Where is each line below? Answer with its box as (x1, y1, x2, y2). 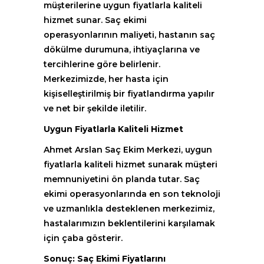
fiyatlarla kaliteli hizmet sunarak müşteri (44, 159, 217, 170)
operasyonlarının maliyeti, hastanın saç (44, 29, 215, 40)
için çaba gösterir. (44, 233, 123, 243)
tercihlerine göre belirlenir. (44, 59, 160, 70)
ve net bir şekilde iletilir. (44, 103, 146, 114)
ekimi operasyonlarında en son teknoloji (44, 189, 220, 199)
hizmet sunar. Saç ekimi (44, 15, 147, 25)
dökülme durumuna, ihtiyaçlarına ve (44, 44, 200, 55)
